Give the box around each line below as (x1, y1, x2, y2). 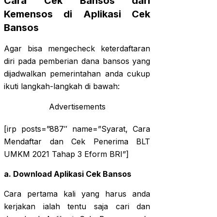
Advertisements (48, 102, 106, 112)
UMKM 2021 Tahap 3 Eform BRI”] (4, 149, 129, 159)
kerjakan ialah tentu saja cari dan (4, 201, 151, 212)
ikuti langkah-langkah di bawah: (4, 81, 120, 92)
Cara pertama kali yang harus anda (4, 189, 151, 199)
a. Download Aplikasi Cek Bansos (4, 169, 131, 179)
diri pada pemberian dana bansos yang (4, 56, 151, 66)
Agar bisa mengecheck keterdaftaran (4, 44, 151, 54)
